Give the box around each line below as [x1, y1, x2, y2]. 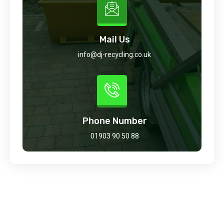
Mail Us [99, 34, 130, 45]
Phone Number [82, 115, 147, 127]
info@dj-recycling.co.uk [78, 49, 151, 60]
